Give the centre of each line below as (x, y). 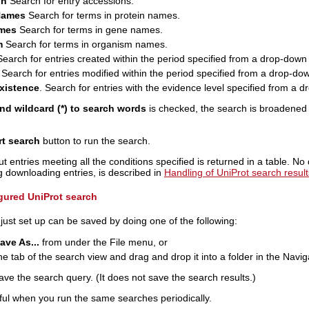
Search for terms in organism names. (85, 44)
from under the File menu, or (103, 242)
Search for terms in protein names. (102, 15)
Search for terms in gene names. (89, 29)
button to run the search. (95, 140)
